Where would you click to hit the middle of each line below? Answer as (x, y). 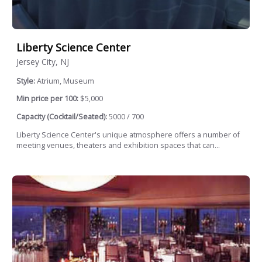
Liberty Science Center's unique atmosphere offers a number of (128, 135)
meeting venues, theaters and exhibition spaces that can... (118, 145)
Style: (27, 81)
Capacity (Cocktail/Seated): (62, 117)
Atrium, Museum (65, 81)
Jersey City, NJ (43, 61)
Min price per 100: (47, 99)
